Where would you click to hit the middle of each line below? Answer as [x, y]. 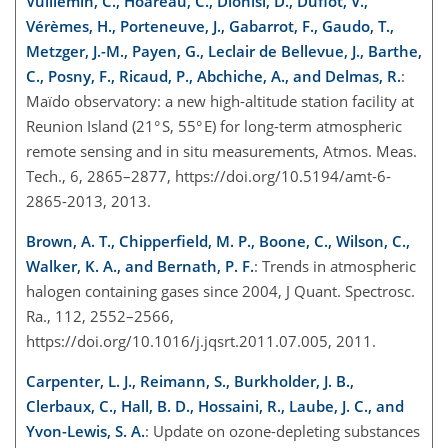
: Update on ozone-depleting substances [282, 431]
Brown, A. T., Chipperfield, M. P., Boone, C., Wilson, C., [218, 241]
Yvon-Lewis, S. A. [85, 431]
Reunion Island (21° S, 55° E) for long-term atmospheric [214, 126]
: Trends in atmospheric [335, 266]
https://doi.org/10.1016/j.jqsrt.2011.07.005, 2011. [201, 341]
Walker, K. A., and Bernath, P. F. [140, 266]
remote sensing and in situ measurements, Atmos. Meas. [221, 151]
